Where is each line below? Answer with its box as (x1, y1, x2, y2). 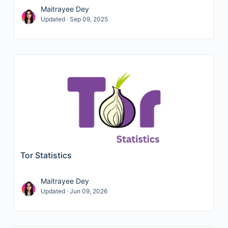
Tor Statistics (20, 150, 72, 160)
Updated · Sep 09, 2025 (40, 15, 108, 23)
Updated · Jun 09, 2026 (40, 187, 107, 195)
